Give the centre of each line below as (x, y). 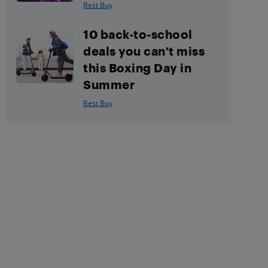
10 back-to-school (138, 34)
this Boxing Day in (138, 68)
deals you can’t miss (144, 51)
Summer (109, 84)
